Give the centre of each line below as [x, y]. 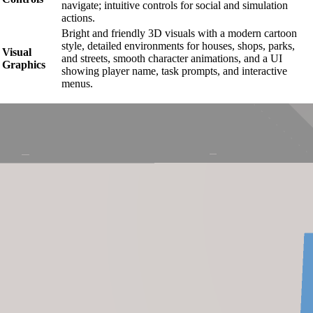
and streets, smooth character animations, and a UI [172, 58]
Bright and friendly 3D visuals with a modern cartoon [179, 33]
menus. [77, 83]
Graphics [24, 64]
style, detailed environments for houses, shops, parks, [178, 45]
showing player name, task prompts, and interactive [174, 71]
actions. [78, 17]
